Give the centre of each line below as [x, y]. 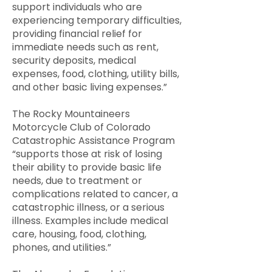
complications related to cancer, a [95, 194]
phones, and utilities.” [62, 247]
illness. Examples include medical [90, 221]
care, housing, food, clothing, [79, 234]
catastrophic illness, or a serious [88, 207]
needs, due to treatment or [77, 181]
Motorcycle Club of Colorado [81, 127]
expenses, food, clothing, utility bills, [96, 74]
